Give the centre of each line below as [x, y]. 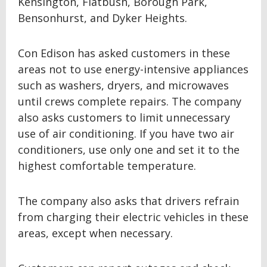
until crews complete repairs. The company [130, 101]
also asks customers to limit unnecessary [124, 117]
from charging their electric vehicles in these [133, 217]
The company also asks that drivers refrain [128, 201]
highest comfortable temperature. [107, 166]
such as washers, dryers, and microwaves [123, 85]
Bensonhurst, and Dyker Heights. [103, 18]
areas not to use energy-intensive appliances [133, 69]
